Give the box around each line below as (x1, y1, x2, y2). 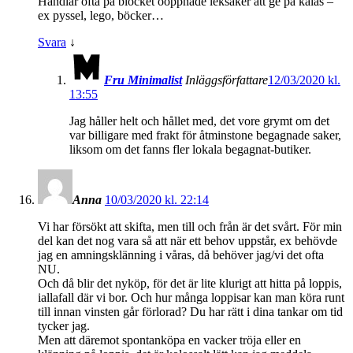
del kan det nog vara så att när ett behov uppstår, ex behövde (38, 233, 337, 247)
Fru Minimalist (104, 72, 182, 87)
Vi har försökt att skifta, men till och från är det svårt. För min (38, 219, 342, 233)
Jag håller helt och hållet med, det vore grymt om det (69, 113, 329, 128)
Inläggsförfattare (185, 72, 268, 87)
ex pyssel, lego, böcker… (38, 8, 164, 22)
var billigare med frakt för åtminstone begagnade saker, (69, 128, 341, 142)
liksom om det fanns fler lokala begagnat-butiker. (69, 142, 311, 156)
